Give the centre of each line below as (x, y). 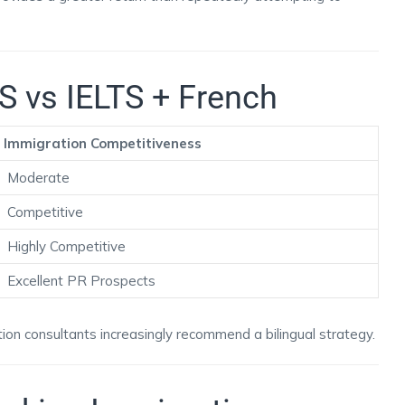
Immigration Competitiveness (103, 143)
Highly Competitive (66, 246)
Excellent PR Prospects (81, 281)
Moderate (38, 178)
